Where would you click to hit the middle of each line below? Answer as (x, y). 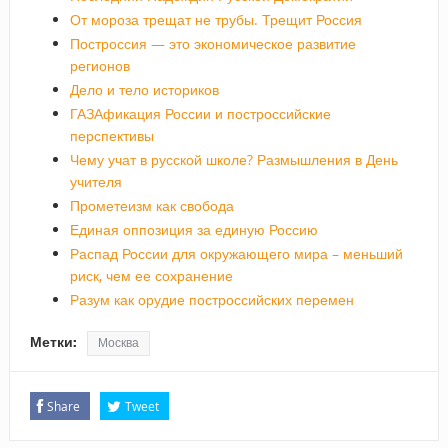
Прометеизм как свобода (151, 205)
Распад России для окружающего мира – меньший (236, 253)
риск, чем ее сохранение (151, 275)
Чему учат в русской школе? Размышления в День (233, 159)
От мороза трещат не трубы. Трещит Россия (215, 19)
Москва (118, 342)
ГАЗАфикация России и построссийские (200, 113)
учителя (95, 181)
